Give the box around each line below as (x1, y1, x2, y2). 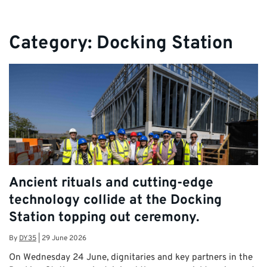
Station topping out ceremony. (9, 209, 200, 227)
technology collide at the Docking (9, 192, 222, 210)
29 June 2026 (42, 234, 86, 244)
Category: (9, 32, 97, 55)
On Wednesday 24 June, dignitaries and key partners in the (9, 252, 253, 264)
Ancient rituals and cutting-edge (9, 175, 213, 193)
